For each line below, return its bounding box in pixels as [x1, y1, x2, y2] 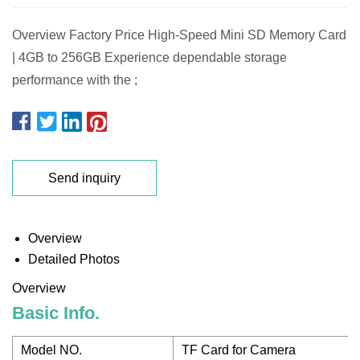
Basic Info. [12, 303, 100, 323]
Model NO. [21, 343, 82, 357]
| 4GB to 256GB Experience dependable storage [12, 51, 287, 64]
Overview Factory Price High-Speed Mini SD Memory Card [12, 28, 346, 42]
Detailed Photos [28, 252, 120, 266]
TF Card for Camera [182, 343, 296, 357]
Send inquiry [48, 170, 121, 185]
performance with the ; [12, 73, 137, 87]
